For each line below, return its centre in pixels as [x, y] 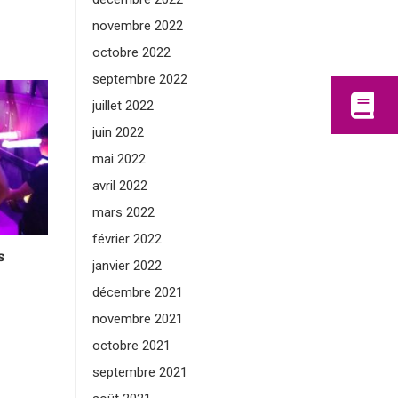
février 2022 [127, 239]
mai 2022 [119, 159]
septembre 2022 [139, 79]
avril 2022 [119, 186]
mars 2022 [123, 212]
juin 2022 [118, 132]
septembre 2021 [139, 372]
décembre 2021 [137, 292]
